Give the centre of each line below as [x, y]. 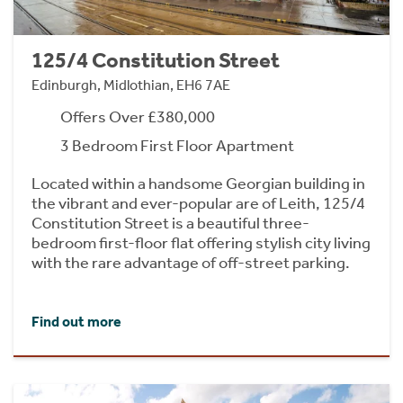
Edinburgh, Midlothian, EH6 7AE [131, 85]
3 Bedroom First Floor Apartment [177, 145]
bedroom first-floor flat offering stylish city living [201, 242]
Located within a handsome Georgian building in [198, 183]
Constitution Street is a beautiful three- [170, 223]
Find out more [76, 321]
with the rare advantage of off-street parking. [191, 262]
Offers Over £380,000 [138, 116]
